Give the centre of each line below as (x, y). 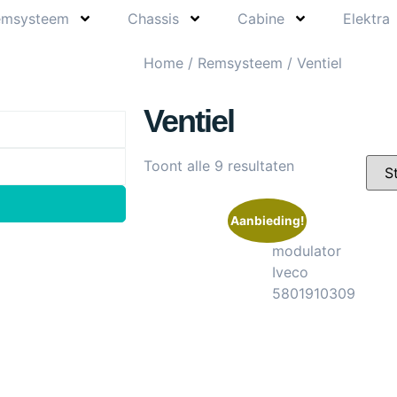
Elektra (366, 18)
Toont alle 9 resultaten (219, 165)
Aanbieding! (268, 220)
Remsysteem (240, 62)
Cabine (261, 18)
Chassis (153, 18)
